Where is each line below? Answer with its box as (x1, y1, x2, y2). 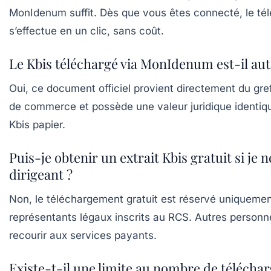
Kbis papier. (9, 119, 65, 131)
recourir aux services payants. (9, 229, 157, 241)
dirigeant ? (9, 165, 73, 183)
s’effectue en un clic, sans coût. (9, 25, 164, 37)
